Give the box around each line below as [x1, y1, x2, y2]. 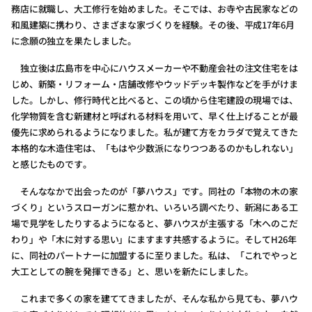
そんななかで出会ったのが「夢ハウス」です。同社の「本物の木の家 [11, 185, 298, 198]
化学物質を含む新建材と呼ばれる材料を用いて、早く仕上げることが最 [11, 109, 298, 123]
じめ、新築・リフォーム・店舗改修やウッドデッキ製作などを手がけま [11, 77, 298, 91]
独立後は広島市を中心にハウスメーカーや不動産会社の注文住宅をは [11, 61, 298, 75]
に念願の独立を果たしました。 [11, 34, 137, 47]
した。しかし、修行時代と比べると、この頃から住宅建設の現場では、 [11, 93, 298, 107]
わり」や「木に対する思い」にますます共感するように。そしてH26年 [11, 233, 297, 246]
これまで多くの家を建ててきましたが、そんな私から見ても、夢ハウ [11, 292, 298, 305]
